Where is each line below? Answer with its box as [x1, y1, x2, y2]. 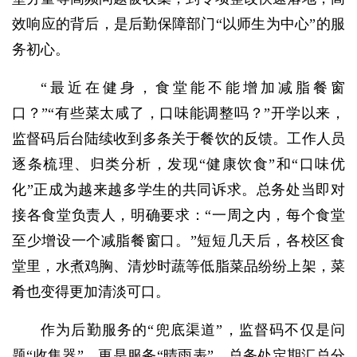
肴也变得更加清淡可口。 [12, 284, 170, 300]
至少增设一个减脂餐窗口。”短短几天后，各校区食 [12, 233, 345, 249]
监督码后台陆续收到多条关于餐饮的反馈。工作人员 [12, 131, 345, 147]
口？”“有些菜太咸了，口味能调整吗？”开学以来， [12, 105, 345, 122]
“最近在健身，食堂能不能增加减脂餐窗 [41, 80, 345, 96]
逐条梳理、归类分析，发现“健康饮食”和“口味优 [12, 156, 345, 173]
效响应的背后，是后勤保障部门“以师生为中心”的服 [12, 16, 345, 33]
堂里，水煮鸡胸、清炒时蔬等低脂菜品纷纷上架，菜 [12, 258, 345, 275]
